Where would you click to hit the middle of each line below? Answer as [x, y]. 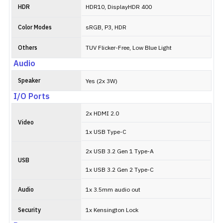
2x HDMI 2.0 [102, 114]
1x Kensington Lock [112, 210]
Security [29, 210]
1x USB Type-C [106, 132]
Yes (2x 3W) [102, 81]
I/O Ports [32, 97]
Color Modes [35, 28]
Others [28, 48]
